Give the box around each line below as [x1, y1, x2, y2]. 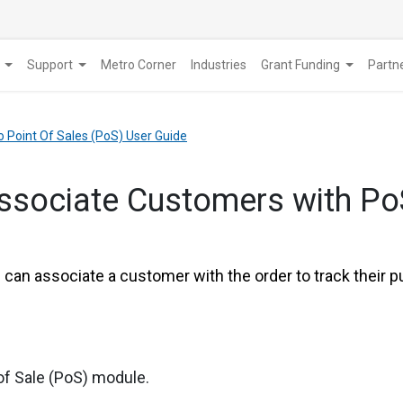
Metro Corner [100, 58, 176, 73]
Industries [190, 58, 246, 73]
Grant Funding [260, 58, 340, 73]
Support [26, 58, 73, 73]
